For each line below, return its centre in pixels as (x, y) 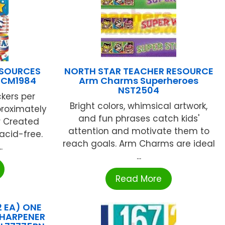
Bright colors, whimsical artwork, (139, 106)
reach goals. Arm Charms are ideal (139, 144)
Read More (139, 179)
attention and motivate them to (139, 131)
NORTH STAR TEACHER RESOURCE (139, 71)
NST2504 (139, 90)
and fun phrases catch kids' (139, 119)
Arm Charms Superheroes (139, 81)
